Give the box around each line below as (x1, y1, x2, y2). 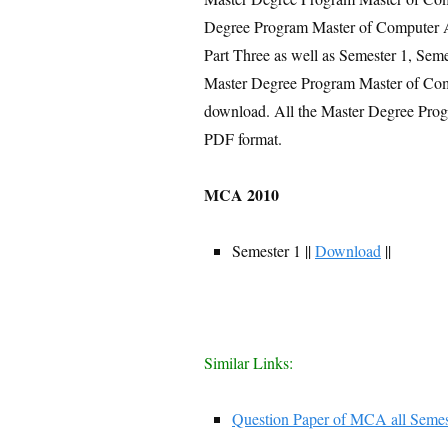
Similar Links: (204, 352, 293, 373)
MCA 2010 (204, 183, 279, 206)
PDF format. (204, 128, 282, 149)
